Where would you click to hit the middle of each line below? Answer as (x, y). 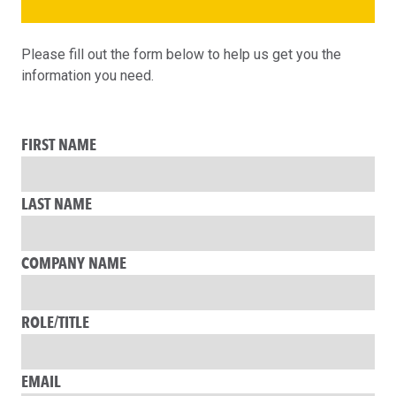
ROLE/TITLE (55, 322)
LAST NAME (57, 204)
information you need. (88, 76)
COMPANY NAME (74, 263)
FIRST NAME (59, 145)
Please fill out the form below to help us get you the (181, 55)
